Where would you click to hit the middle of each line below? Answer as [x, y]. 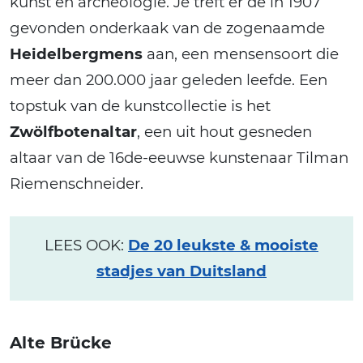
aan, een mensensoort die [241, 54]
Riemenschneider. [77, 184]
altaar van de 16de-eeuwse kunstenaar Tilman [179, 158]
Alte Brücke [61, 343]
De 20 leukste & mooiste [223, 246]
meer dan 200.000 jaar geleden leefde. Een [169, 80]
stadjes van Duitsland [181, 271]
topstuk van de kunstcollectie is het [140, 106]
